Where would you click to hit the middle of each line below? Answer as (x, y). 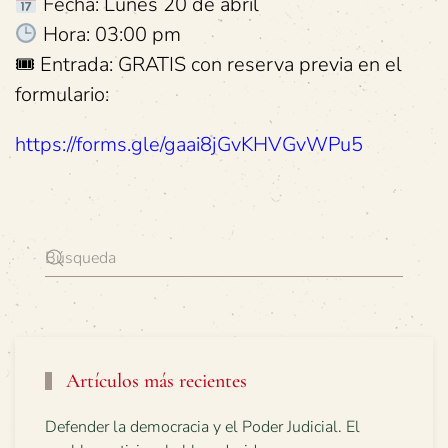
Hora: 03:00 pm (109, 34)
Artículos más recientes (154, 380)
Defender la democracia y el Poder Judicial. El (202, 426)
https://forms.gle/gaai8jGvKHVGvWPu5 (189, 144)
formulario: (62, 94)
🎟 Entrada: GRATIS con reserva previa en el (208, 64)
